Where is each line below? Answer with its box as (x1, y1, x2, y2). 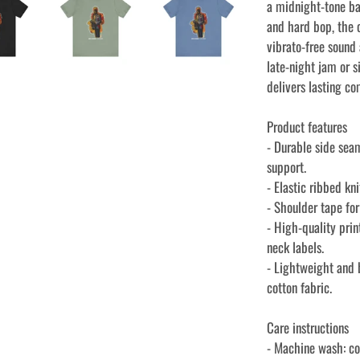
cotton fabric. (267, 277, 333, 297)
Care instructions (267, 317, 350, 337)
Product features (267, 117, 348, 137)
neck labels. (267, 237, 325, 257)
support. (267, 157, 307, 177)
